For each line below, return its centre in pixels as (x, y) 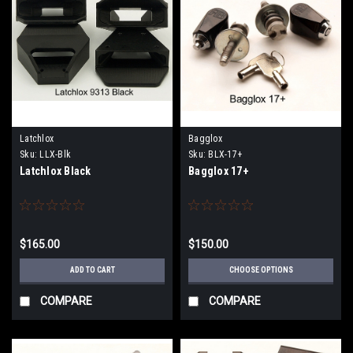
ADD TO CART (92, 269)
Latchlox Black (56, 171)
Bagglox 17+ (219, 171)
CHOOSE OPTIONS (261, 269)
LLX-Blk (55, 154)
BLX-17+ (225, 154)
